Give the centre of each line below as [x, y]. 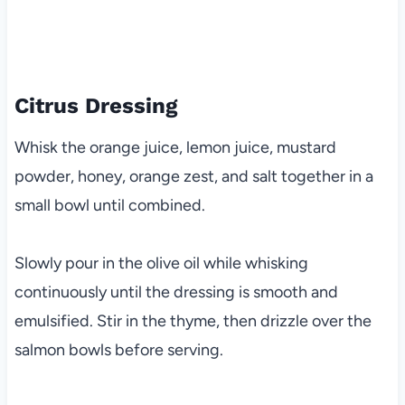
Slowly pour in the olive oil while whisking [161, 263]
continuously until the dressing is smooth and [176, 292]
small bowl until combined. [109, 205]
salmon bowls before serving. [118, 349]
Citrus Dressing [95, 105]
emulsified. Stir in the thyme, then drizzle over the [193, 320]
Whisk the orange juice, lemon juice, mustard [175, 147]
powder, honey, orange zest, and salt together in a [193, 176]
